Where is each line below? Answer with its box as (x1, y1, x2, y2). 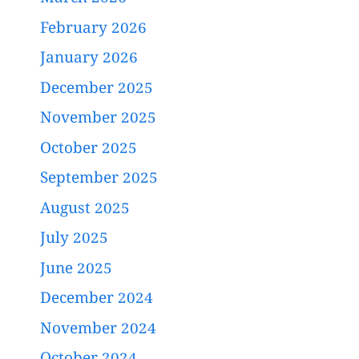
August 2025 (40, 199, 130, 220)
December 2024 (40, 289, 153, 311)
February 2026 (40, 18, 147, 40)
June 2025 (40, 259, 112, 280)
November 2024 (40, 319, 156, 341)
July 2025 (40, 229, 108, 251)
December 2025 (40, 79, 153, 100)
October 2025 (40, 139, 137, 160)
